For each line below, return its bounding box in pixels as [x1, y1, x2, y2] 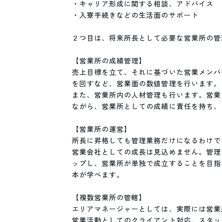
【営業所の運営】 [72, 124, 132, 134]
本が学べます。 [72, 169, 124, 179]
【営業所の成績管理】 [72, 55, 147, 65]
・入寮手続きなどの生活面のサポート [72, 10, 199, 20]
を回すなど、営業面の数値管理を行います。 [72, 78, 221, 88]
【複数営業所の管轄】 [72, 192, 147, 202]
